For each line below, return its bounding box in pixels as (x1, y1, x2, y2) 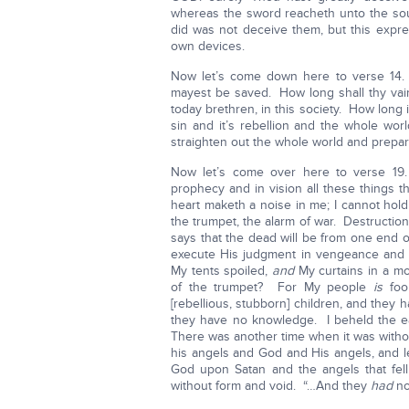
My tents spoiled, (171, 263, 273, 279)
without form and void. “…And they (171, 378, 371, 394)
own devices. (171, 38, 245, 55)
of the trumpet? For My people (171, 279, 374, 296)
